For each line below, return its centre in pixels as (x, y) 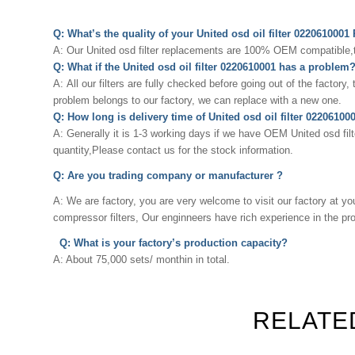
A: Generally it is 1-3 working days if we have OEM (172, 133)
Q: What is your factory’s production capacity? (174, 243)
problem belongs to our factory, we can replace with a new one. (197, 100)
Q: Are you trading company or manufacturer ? (168, 175)
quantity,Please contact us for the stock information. (173, 150)
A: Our (70, 50)
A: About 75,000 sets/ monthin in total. (141, 260)
